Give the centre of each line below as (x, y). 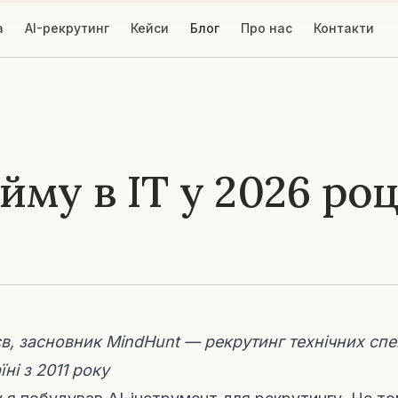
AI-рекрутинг (67, 28)
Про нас (266, 28)
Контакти (343, 28)
